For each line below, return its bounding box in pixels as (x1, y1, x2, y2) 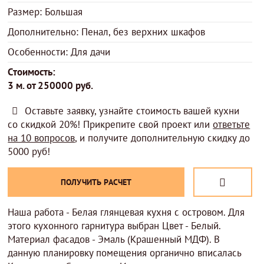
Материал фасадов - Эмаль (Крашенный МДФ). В (8, 233, 220, 246)
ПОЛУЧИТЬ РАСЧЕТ (61, 176, 132, 187)
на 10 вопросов (8, 131, 75, 144)
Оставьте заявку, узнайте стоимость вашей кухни (22, 104, 240, 117)
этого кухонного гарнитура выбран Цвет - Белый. (8, 219, 221, 232)
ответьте (213, 118, 250, 131)
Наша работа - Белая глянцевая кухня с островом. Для (8, 206, 245, 219)
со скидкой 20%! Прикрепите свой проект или (8, 118, 213, 131)
